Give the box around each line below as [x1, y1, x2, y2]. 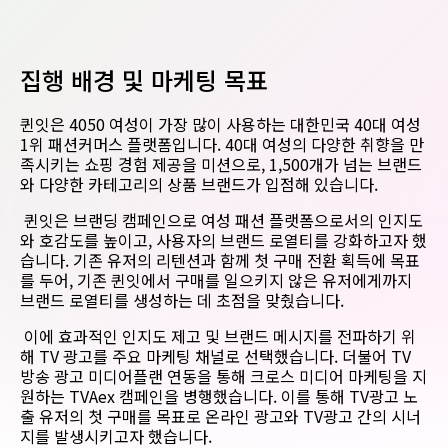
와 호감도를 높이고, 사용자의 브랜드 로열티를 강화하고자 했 [20, 228, 427, 252]
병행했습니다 [183, 384, 273, 408]
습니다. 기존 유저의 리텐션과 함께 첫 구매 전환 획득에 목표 [20, 248, 420, 272]
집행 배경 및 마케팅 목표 [20, 62, 268, 97]
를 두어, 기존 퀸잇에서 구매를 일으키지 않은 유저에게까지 [20, 268, 412, 292]
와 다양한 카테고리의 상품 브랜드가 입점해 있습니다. [20, 172, 382, 196]
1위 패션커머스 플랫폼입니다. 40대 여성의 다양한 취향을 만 [20, 132, 424, 156]
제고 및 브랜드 [171, 324, 269, 348]
